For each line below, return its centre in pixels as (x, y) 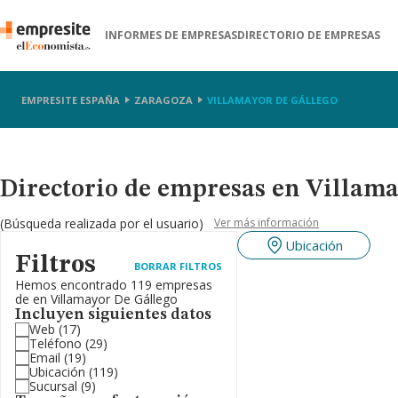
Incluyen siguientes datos (113, 314)
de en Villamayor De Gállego (96, 299)
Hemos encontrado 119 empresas (114, 285)
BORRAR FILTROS (178, 266)
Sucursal (53, 386)
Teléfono (56, 343)
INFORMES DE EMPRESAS (171, 35)
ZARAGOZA (163, 99)
